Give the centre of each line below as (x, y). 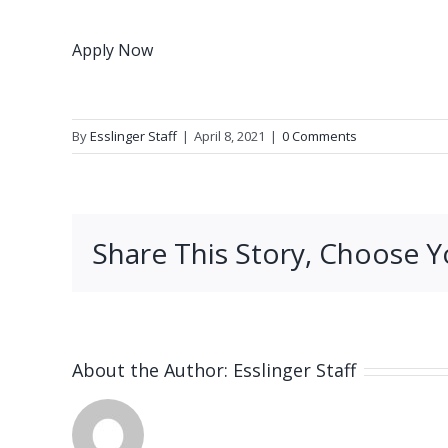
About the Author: (152, 370)
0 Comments (319, 136)
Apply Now (112, 50)
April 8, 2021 (229, 136)
